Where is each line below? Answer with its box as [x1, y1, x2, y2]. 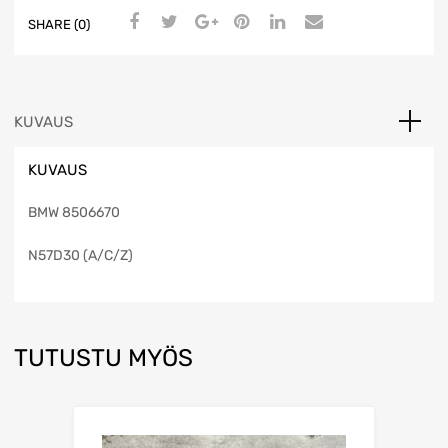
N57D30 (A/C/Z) [28, 247, 133, 265]
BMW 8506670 [28, 204, 120, 222]
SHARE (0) [28, 17, 90, 33]
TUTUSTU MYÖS [14, 344, 193, 373]
